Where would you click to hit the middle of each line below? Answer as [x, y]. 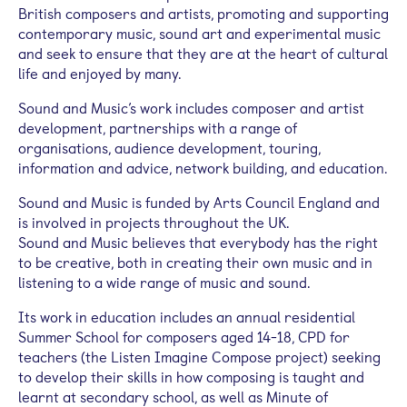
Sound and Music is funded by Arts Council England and [199, 202]
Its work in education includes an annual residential [187, 316]
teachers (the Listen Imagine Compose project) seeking [199, 356]
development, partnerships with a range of [158, 127]
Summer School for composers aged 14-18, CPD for [184, 336]
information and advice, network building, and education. [203, 167]
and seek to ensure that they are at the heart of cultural [203, 53]
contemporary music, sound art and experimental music [199, 33]
